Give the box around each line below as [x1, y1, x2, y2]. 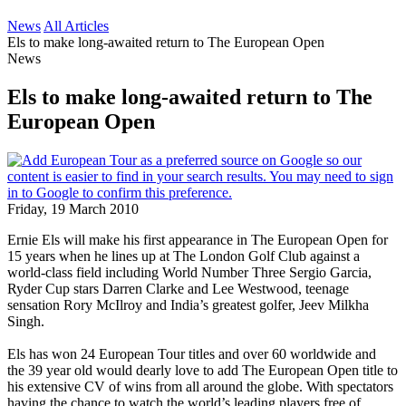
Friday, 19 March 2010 [7, 200, 139, 217]
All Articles [43, 18, 109, 34]
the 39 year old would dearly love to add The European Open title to [7, 362, 398, 378]
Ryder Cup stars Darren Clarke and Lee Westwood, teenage [7, 280, 349, 296]
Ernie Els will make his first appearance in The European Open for [7, 231, 388, 247]
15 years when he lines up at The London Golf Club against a [7, 247, 360, 264]
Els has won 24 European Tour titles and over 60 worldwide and [7, 345, 380, 362]
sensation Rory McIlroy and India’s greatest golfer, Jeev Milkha [7, 296, 369, 313]
